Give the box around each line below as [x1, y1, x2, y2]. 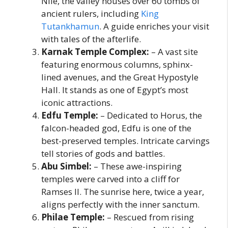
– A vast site [149, 46, 198, 58]
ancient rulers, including [41, 8, 141, 20]
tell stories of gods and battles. [41, 148, 165, 160]
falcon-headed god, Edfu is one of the [41, 122, 191, 134]
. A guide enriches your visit [99, 20, 209, 33]
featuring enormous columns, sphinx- [41, 59, 193, 71]
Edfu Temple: [41, 109, 98, 122]
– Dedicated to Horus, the [98, 109, 202, 122]
